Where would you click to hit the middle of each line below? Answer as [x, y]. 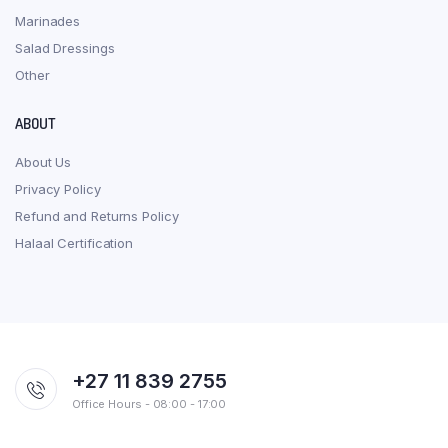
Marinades [48, 20]
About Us [43, 161]
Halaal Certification [74, 242]
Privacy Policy [58, 188]
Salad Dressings [65, 47]
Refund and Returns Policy [97, 215]
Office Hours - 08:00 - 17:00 [149, 403]
